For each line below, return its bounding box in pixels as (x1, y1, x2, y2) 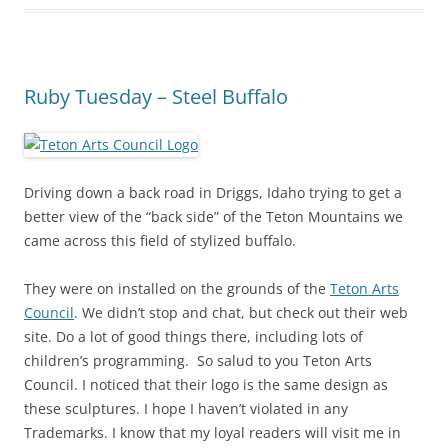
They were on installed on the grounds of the (24, 278, 330, 298)
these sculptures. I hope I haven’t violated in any (24, 398, 348, 418)
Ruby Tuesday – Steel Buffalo (24, 82, 288, 110)
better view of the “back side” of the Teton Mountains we (24, 206, 403, 226)
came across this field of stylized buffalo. (24, 230, 296, 250)
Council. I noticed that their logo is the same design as (24, 374, 388, 394)
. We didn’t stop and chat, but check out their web (74, 302, 408, 322)
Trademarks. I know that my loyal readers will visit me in (24, 422, 401, 442)
